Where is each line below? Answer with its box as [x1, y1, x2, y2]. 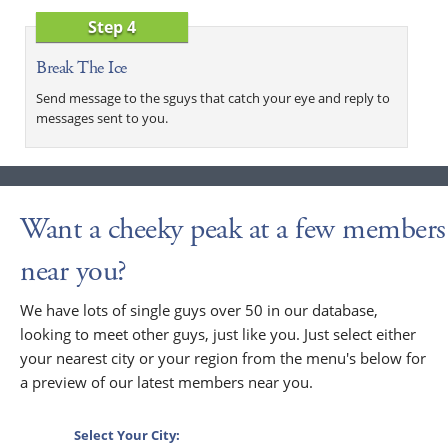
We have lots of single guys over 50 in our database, [20, 299, 378, 320]
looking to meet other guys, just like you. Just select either [20, 323, 416, 344]
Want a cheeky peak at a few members [20, 209, 446, 249]
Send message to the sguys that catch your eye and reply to [36, 88, 390, 107]
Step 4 [88, 15, 137, 38]
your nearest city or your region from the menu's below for [20, 347, 426, 368]
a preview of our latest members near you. [20, 371, 313, 392]
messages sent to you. [36, 108, 168, 127]
